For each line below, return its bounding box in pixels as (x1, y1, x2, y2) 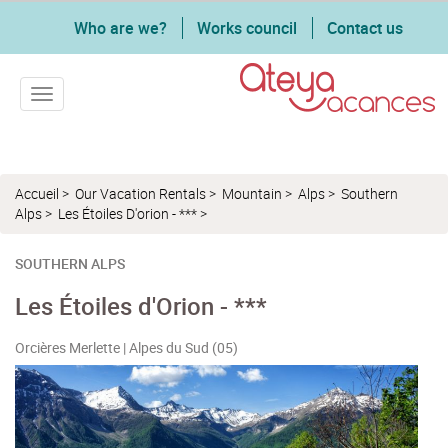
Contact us (327, 17, 403, 39)
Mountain (222, 184, 282, 203)
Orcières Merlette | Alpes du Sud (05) (15, 338, 238, 357)
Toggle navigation (41, 86, 159, 106)
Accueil (15, 184, 59, 203)
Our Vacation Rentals (75, 184, 206, 203)
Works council (197, 17, 297, 39)
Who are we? (74, 17, 167, 39)
